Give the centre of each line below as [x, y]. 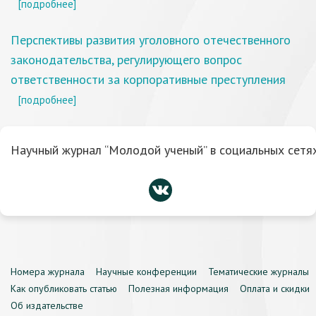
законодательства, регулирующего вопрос [126, 60]
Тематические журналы [259, 272]
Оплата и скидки [275, 288]
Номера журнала [48, 272]
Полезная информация [178, 288]
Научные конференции [146, 272]
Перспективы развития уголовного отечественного [151, 40]
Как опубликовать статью [64, 288]
